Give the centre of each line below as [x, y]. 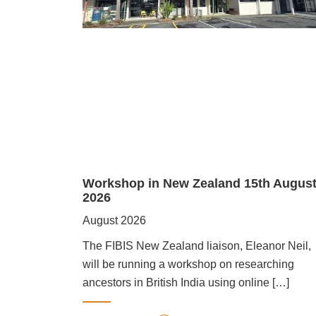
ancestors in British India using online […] [186, 282]
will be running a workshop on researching [188, 264]
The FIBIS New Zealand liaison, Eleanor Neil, [197, 245]
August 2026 [114, 220]
